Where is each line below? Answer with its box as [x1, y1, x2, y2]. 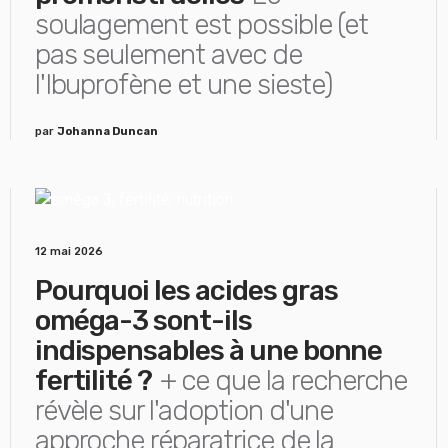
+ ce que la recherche [159, 364, 407, 397]
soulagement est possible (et [34, 8, 369, 41]
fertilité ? [34, 364, 153, 397]
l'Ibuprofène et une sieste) [34, 68, 334, 101]
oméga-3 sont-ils [34, 304, 252, 337]
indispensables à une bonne [34, 334, 383, 367]
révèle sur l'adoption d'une [34, 394, 334, 427]
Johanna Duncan [56, 125, 158, 138]
